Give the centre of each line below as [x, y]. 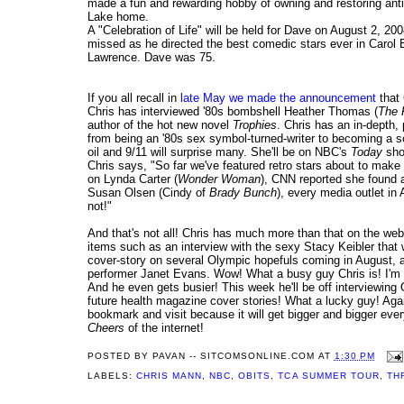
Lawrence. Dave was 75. [151, 58]
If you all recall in [134, 98]
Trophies [255, 125]
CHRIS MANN [170, 376]
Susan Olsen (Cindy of [148, 193]
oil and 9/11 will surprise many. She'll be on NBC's [219, 152]
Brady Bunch [243, 193]
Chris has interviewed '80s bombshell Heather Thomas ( [233, 112]
